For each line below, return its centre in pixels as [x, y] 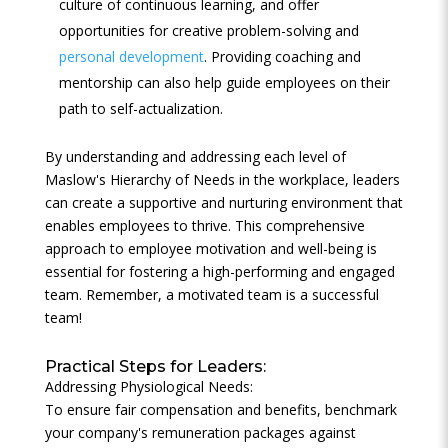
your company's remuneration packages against [200, 432]
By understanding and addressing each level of [195, 156]
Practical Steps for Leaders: [155, 366]
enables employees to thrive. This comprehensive [204, 225]
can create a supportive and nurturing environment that [223, 202]
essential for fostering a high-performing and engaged [219, 271]
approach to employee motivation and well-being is [210, 248]
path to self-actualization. [140, 108]
